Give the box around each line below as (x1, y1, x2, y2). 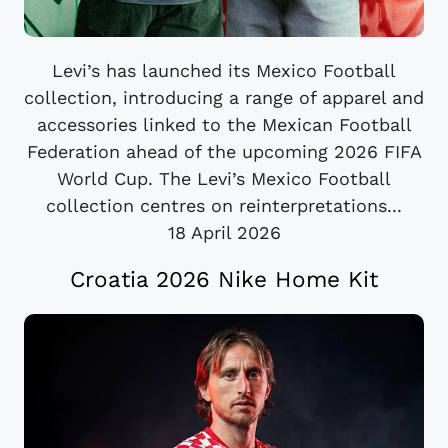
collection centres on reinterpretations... (46, 194, 402, 216)
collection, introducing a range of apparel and (24, 86, 424, 108)
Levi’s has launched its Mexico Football (52, 59, 396, 81)
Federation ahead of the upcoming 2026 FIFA (26, 140, 422, 162)
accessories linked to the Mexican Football (36, 113, 412, 135)
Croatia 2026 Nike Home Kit (70, 266, 378, 293)
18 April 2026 (167, 221, 281, 243)
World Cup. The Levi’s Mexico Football (57, 167, 391, 189)
